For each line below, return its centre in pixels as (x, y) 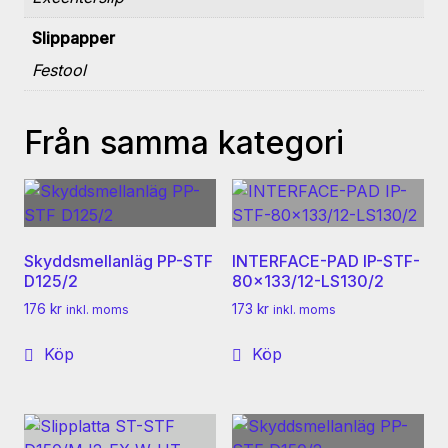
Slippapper (73, 38)
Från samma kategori (184, 143)
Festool (59, 70)
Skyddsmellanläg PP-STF (118, 261)
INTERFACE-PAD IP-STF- (326, 261)
